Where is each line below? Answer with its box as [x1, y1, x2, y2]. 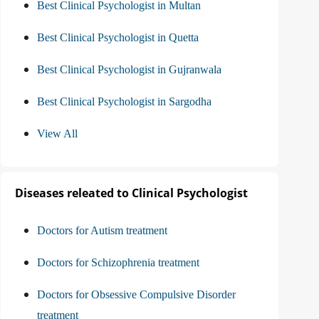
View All [37, 127, 78, 140]
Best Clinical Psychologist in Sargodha [37, 95, 211, 108]
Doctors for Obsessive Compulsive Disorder [37, 288, 236, 301]
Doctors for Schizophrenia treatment [37, 256, 199, 269]
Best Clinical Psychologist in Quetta [37, 31, 199, 44]
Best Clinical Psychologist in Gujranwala [37, 63, 221, 76]
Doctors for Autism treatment [37, 224, 167, 237]
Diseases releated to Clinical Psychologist [15, 185, 248, 202]
